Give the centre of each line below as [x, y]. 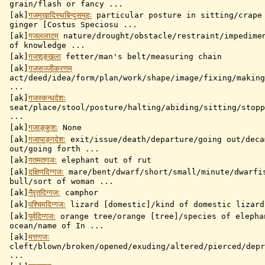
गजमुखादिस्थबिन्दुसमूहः [60, 15]
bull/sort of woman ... [62, 182]
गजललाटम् [43, 36]
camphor [79, 193]
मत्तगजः [39, 237]
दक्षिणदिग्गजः [46, 172]
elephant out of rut [104, 160]
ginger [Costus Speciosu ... [73, 25]
